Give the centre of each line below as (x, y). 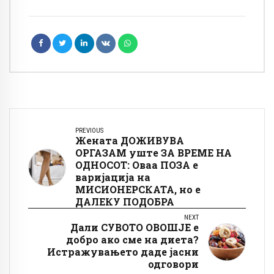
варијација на (113, 177)
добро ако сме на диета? (132, 239)
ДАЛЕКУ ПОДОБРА (125, 201)
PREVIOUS (89, 130)
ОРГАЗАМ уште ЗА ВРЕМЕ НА (154, 152)
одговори (173, 264)
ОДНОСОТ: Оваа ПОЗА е (137, 165)
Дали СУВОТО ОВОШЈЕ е (135, 227)
